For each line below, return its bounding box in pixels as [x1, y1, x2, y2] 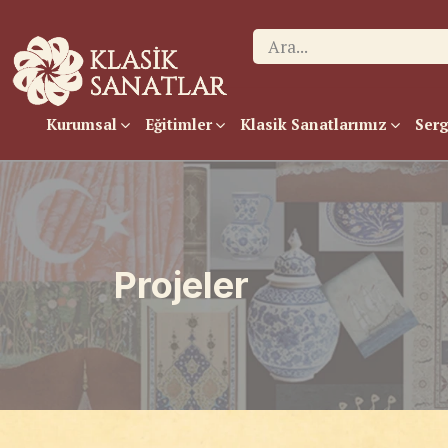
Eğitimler [145, 114, 212, 134]
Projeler [114, 262, 249, 307]
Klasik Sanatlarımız [240, 114, 387, 134]
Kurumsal [46, 114, 117, 134]
